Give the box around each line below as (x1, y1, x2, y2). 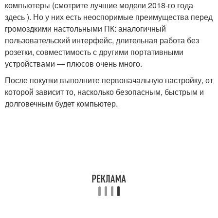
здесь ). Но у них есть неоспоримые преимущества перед (5, 11, 213, 22)
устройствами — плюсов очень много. (5, 57, 142, 69)
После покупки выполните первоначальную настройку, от (5, 74, 213, 86)
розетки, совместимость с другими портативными (5, 46, 183, 57)
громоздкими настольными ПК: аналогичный (5, 22, 166, 34)
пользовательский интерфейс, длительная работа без (5, 34, 199, 46)
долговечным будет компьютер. (5, 97, 118, 109)
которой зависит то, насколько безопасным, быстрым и (5, 86, 204, 97)
